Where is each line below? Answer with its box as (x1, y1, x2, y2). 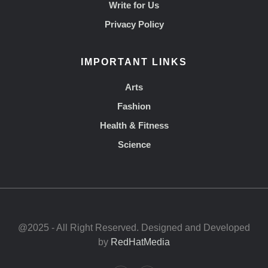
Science (117, 139, 151, 150)
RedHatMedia (111, 237, 170, 247)
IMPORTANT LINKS (81, 57, 187, 67)
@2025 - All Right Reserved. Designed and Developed (18, 223, 250, 233)
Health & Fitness (99, 120, 169, 130)
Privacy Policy (104, 19, 164, 29)
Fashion (117, 101, 151, 111)
